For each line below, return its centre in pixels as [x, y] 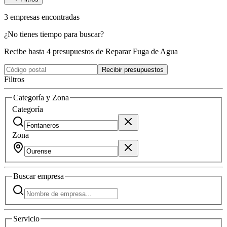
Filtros [14, 79]
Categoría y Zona [41, 97]
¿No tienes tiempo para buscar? [54, 34]
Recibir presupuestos [133, 69]
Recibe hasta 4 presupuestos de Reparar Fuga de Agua [91, 51]
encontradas [61, 17]
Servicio [26, 218]
